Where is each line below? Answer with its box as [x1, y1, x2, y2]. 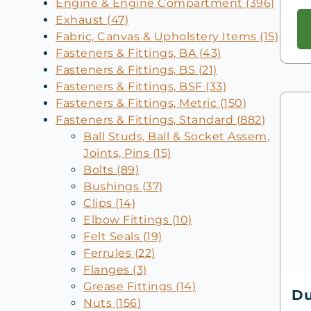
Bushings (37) [83, 179, 163, 193]
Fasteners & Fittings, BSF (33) [56, 79, 226, 93]
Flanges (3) [83, 262, 147, 276]
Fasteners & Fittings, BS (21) [56, 62, 217, 76]
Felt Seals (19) [83, 229, 162, 243]
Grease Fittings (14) [83, 279, 196, 293]
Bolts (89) [83, 162, 139, 176]
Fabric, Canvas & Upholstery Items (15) [56, 29, 278, 43]
